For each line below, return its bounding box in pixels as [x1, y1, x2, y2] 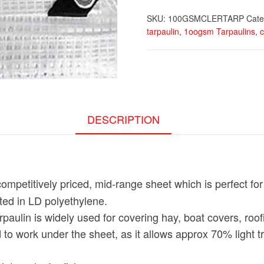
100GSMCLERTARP [168, 12, 244, 24]
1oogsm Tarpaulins [184, 25, 255, 37]
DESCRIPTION [87, 111, 160, 127]
